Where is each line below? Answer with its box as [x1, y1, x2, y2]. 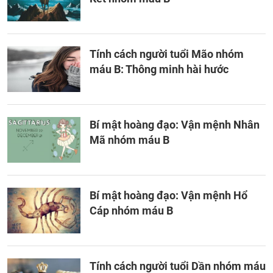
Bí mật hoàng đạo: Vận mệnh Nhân [90, 118, 260, 131]
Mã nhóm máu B [90, 133, 169, 146]
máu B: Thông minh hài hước [90, 63, 229, 76]
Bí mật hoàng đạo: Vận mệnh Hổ [90, 189, 247, 202]
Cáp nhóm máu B [90, 204, 173, 217]
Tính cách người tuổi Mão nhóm [90, 48, 244, 60]
